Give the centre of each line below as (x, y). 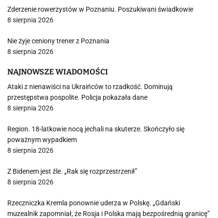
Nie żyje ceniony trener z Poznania (58, 41)
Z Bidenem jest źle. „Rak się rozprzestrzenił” (72, 171)
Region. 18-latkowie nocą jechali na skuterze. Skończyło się (96, 129)
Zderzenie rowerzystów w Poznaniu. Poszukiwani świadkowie (100, 9)
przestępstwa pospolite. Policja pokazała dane (77, 97)
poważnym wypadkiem (42, 140)
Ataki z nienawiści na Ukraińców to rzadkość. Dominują (90, 87)
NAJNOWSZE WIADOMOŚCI (58, 72)
